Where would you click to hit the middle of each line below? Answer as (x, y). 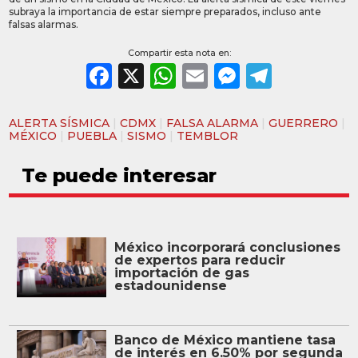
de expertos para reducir (199, 261)
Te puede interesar (119, 176)
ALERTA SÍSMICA (60, 123)
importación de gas (181, 273)
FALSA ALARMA (213, 123)
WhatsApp (247, 76)
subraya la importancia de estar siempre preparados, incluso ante (165, 12)
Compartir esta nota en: (179, 54)
